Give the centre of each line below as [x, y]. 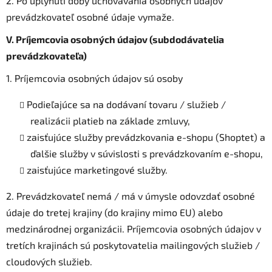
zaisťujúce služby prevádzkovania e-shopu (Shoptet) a [146, 137]
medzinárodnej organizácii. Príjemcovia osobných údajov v [134, 228]
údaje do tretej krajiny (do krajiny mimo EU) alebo [114, 212]
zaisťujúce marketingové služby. [97, 169]
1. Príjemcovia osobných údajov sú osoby [94, 78]
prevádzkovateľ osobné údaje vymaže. [90, 16]
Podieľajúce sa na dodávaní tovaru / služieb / [126, 104]
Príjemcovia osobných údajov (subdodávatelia [120, 39]
